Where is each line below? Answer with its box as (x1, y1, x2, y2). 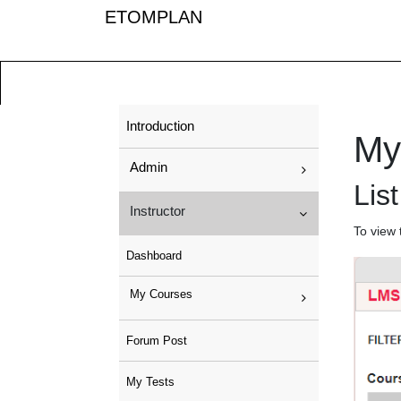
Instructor (130, 203, 185, 218)
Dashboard (126, 249, 182, 262)
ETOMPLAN (105, 7, 202, 27)
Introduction (126, 118, 194, 133)
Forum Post (126, 334, 187, 347)
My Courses (130, 287, 192, 301)
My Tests (126, 375, 175, 388)
